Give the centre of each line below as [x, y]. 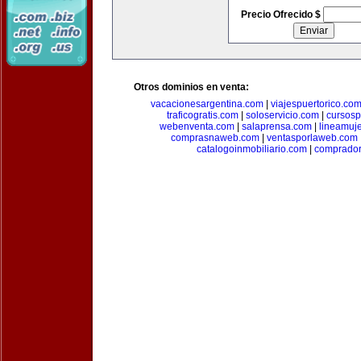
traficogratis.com [202, 115]
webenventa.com [197, 127]
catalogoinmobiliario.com [251, 149]
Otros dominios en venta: [191, 87]
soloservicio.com [282, 115]
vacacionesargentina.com [207, 104]
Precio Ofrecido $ [282, 15]
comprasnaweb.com [215, 138]
